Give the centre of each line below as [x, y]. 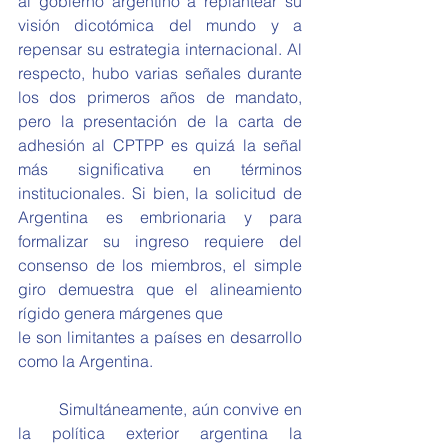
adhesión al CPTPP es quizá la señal [160, 145]
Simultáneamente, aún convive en [38, 409]
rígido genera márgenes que [120, 313]
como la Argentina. [85, 361]
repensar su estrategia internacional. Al [160, 49]
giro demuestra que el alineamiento [160, 289]
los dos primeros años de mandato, [160, 97]
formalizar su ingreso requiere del [160, 241]
